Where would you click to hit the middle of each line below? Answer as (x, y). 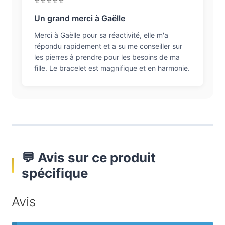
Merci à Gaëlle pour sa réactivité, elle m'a (101, 35)
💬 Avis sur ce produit (88, 157)
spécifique (54, 173)
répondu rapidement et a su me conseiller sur (108, 46)
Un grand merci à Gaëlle (79, 18)
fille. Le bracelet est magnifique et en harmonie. (112, 68)
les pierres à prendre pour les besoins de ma (107, 57)
